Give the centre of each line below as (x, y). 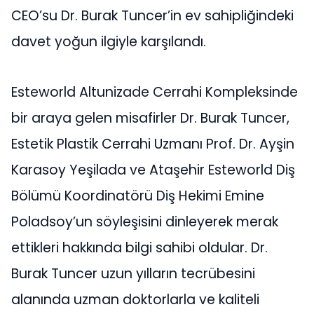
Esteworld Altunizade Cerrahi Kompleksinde (155, 92)
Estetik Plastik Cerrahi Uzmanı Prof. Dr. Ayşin (153, 144)
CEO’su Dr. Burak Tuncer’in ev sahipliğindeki (152, 16)
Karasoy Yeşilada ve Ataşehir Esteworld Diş (153, 170)
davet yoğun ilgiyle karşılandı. (109, 42)
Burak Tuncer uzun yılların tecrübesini (133, 273)
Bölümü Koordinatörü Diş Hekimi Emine (138, 196)
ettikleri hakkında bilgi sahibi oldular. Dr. (139, 247)
